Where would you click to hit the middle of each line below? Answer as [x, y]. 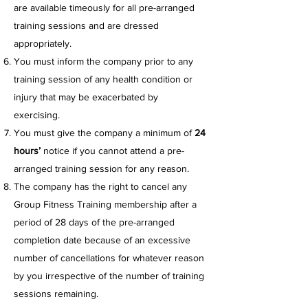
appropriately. [43, 44]
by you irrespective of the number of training [109, 276]
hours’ [27, 151]
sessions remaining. [56, 294]
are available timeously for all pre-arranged [104, 8]
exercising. [37, 115]
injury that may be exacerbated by [86, 97]
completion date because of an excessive [102, 240]
